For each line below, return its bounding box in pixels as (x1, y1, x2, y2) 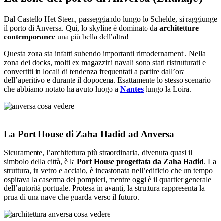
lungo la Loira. (144, 84, 191, 93)
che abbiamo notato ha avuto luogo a (4, 84, 120, 93)
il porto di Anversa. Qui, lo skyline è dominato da (4, 23, 157, 32)
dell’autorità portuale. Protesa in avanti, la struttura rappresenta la (4, 184, 205, 193)
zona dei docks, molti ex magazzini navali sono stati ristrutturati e (4, 58, 206, 67)
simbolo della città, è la (4, 157, 77, 166)
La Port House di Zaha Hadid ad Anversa (4, 128, 174, 139)
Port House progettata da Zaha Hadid (77, 157, 204, 166)
